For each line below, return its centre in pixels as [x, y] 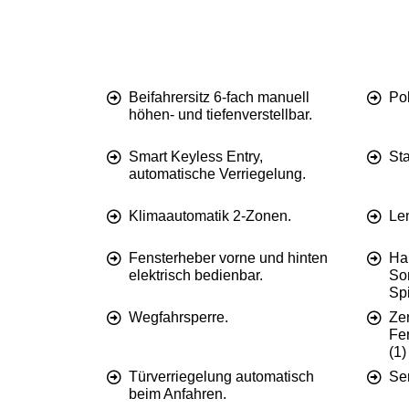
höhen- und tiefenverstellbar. [220, 115]
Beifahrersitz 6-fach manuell [219, 98]
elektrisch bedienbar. [196, 276]
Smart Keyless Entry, [196, 157]
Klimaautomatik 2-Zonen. [210, 216]
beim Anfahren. [178, 394]
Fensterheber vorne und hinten [228, 258]
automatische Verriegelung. [217, 174]
